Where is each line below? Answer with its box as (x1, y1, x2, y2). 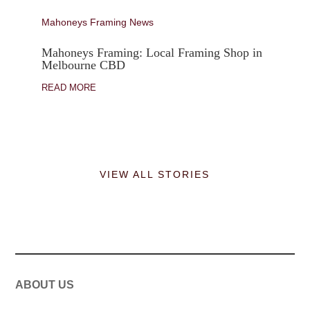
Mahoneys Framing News (41, 17, 154, 28)
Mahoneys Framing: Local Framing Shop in (41, 46, 262, 60)
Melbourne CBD (41, 58, 125, 73)
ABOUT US (15, 278, 75, 291)
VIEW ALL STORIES (100, 169, 210, 181)
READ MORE (41, 82, 96, 93)
